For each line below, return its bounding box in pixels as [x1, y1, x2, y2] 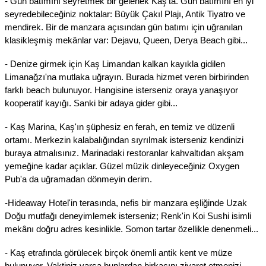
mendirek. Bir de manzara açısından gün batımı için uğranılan [5, 22, 242, 32]
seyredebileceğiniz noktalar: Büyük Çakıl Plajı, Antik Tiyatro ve [5, 9, 245, 19]
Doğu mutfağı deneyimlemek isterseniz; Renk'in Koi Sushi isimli [5, 211, 251, 221]
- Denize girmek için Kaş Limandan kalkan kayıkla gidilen [5, 59, 225, 69]
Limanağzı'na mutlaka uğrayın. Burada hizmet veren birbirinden [5, 72, 249, 82]
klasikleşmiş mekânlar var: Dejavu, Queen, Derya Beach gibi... [5, 35, 248, 45]
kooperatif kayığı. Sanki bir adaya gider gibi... [5, 98, 178, 108]
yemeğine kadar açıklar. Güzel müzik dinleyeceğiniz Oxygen [5, 161, 239, 171]
